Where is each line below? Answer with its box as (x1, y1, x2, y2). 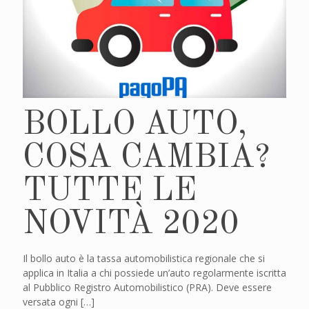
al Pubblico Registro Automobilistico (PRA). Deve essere (23, 281, 272, 295)
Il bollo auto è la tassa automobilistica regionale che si (23, 252, 265, 266)
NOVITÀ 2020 (23, 208, 239, 241)
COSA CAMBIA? (23, 141, 270, 175)
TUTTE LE (23, 175, 197, 208)
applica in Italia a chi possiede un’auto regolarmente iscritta (23, 266, 286, 280)
